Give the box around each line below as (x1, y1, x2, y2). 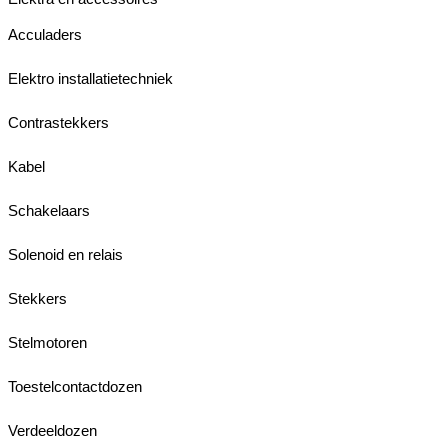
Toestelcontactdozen (8, 377, 142, 395)
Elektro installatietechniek (8, 69, 173, 87)
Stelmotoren (8, 333, 87, 351)
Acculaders (8, 25, 82, 43)
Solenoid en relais (8, 245, 123, 263)
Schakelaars (8, 201, 90, 219)
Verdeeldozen (8, 421, 97, 439)
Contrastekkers (8, 113, 109, 131)
